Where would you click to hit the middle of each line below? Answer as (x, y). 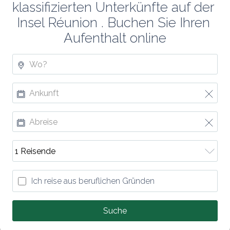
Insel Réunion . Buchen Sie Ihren (113, 23)
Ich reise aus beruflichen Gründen (93, 181)
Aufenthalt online (115, 38)
